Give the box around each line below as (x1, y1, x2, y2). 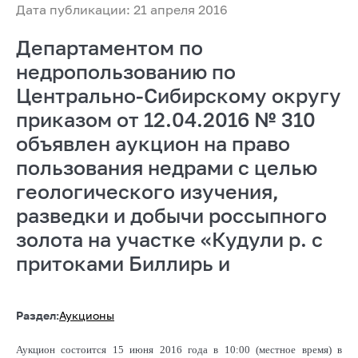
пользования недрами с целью (16, 154, 317, 180)
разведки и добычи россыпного (16, 202, 327, 228)
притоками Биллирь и (16, 250, 230, 276)
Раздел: (16, 308, 59, 322)
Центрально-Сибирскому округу (16, 82, 341, 108)
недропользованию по (16, 58, 236, 84)
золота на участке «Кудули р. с (16, 226, 323, 252)
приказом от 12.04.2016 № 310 (16, 106, 316, 132)
